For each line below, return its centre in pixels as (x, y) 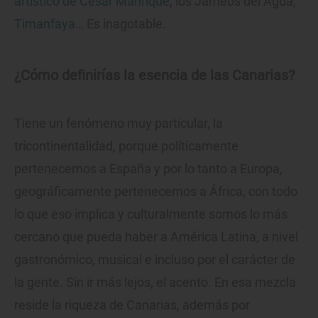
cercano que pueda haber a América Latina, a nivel (156, 237)
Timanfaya (45, 24)
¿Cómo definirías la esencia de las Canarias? (154, 76)
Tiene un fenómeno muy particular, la (119, 124)
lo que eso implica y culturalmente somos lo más (151, 214)
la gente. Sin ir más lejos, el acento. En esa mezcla (155, 283)
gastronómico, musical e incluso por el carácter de (155, 260)
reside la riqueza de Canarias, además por (132, 305)
